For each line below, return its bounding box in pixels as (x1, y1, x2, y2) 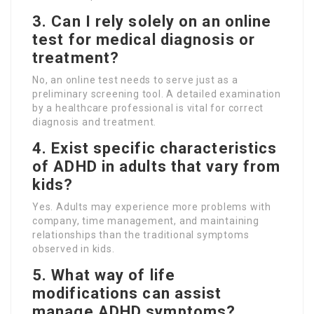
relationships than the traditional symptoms (32, 228, 250, 240)
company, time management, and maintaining (32, 214, 259, 226)
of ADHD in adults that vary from (32, 157, 281, 175)
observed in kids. (32, 243, 115, 254)
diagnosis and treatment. (32, 116, 157, 128)
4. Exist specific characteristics (32, 139, 278, 157)
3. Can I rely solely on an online (32, 12, 272, 30)
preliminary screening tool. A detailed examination (32, 88, 281, 100)
